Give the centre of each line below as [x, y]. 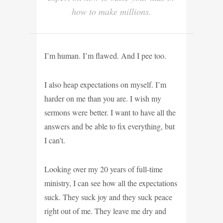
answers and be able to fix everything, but [110, 126]
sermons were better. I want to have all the [110, 112]
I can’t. [55, 140]
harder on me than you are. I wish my [103, 98]
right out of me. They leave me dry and [105, 211]
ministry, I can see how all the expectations [111, 183]
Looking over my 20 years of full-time [104, 169]
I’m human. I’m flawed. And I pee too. [105, 55]
